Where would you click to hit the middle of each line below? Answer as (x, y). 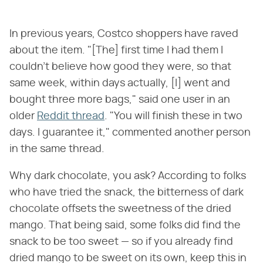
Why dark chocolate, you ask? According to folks (128, 176)
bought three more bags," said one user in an (120, 100)
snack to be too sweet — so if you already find (121, 242)
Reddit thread (71, 117)
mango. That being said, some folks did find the (125, 226)
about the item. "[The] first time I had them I (116, 51)
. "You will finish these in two (173, 117)
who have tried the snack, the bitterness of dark (127, 193)
